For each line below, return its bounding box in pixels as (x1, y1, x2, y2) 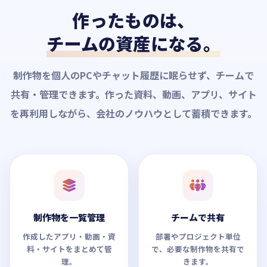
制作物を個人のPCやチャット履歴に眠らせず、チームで (13, 67, 254, 82)
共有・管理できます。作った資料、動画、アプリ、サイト (10, 86, 257, 101)
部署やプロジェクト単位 (155, 230, 241, 242)
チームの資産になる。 (46, 30, 221, 55)
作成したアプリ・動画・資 (23, 230, 116, 242)
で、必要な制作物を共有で (151, 243, 244, 254)
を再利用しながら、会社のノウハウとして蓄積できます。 (10, 105, 257, 120)
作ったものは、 (72, 7, 195, 32)
